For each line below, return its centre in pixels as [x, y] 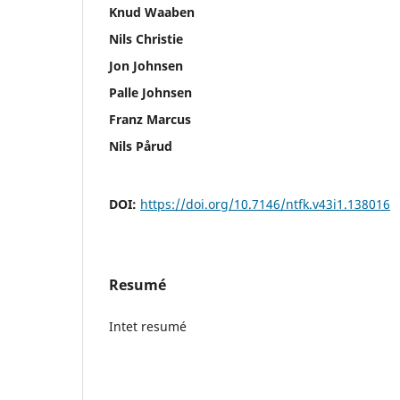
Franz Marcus [150, 119]
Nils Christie [146, 38]
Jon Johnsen [146, 65]
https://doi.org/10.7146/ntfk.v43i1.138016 [265, 204]
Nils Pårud [141, 146]
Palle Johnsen [150, 92]
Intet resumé [148, 326]
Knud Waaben [152, 12]
